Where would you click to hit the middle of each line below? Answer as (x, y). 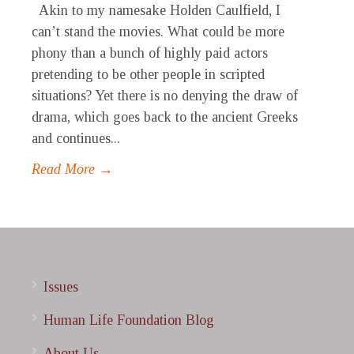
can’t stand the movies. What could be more (158, 32)
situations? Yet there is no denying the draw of (165, 96)
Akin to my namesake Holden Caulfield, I (156, 11)
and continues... (76, 139)
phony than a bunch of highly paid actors (150, 53)
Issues (61, 287)
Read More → (72, 169)
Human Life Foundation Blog (129, 320)
